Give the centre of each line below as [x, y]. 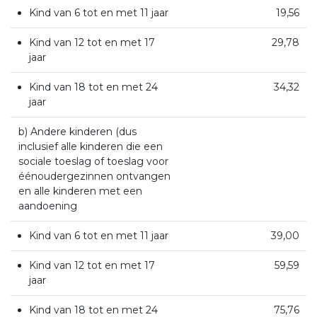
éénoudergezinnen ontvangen [94, 176]
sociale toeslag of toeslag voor [93, 161]
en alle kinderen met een [80, 191]
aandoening [47, 206]
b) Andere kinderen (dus [77, 131]
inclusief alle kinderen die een [90, 146]
